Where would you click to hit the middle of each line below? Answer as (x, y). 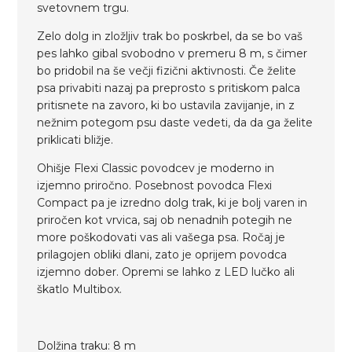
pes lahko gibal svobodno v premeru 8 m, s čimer (172, 53)
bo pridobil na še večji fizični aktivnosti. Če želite (167, 70)
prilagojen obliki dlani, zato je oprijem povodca (162, 254)
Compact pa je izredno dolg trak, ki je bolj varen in (172, 202)
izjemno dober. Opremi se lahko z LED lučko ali (166, 271)
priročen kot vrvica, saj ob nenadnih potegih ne (165, 220)
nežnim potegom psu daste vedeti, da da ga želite (175, 122)
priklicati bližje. (75, 139)
